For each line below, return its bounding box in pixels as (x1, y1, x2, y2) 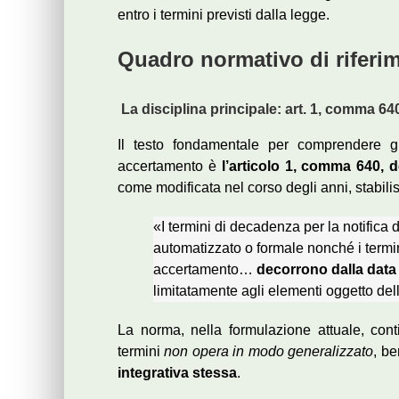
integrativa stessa (118, 365, 237, 381)
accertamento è (118, 159, 222, 175)
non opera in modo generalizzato (164, 344, 374, 360)
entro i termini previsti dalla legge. (118, 7, 330, 22)
